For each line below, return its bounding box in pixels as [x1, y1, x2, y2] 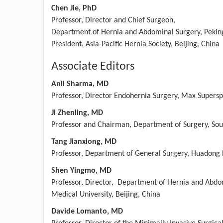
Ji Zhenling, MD [51, 109, 103, 117]
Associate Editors [51, 60, 134, 73]
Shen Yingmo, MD [51, 166, 111, 175]
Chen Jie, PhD [51, 4, 97, 12]
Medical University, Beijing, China [51, 190, 160, 199]
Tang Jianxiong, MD [51, 137, 116, 146]
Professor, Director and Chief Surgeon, [51, 16, 175, 24]
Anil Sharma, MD [51, 80, 109, 88]
